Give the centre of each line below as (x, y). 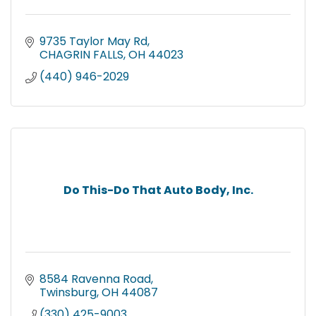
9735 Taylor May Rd (93, 41)
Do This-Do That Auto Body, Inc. (158, 190)
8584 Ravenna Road (95, 279)
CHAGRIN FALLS (81, 55)
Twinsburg (68, 292)
